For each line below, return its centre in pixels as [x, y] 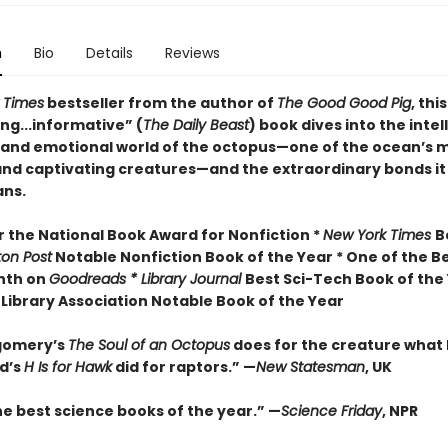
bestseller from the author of [160, 103]
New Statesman [310, 367]
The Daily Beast [195, 125]
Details [109, 53]
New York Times [378, 235]
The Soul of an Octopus [148, 345]
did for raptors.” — [183, 367]
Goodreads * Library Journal [146, 279]
